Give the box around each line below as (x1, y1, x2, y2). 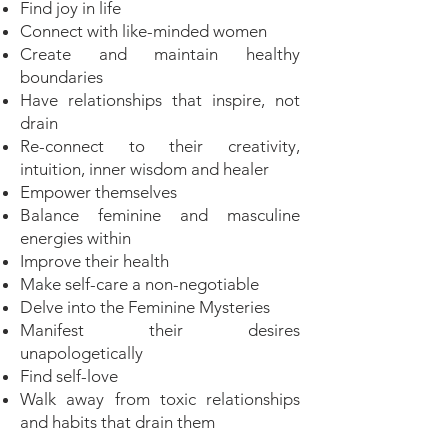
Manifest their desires (20, 320, 300, 340)
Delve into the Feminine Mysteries (20, 297, 270, 317)
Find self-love (20, 366, 118, 386)
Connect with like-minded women (20, 21, 267, 41)
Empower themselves (20, 182, 177, 202)
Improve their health (20, 251, 169, 271)
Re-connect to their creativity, (20, 136, 300, 156)
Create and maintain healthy (20, 44, 300, 64)
